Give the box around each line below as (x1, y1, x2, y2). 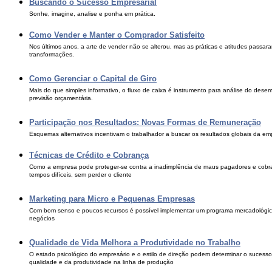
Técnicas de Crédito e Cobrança (29, 151, 149, 160)
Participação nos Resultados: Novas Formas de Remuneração (29, 118, 261, 127)
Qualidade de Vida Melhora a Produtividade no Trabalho (29, 238, 240, 247)
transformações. (29, 51, 74, 61)
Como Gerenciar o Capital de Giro (29, 74, 157, 83)
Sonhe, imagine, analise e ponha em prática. (29, 10, 155, 17)
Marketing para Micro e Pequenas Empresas (29, 194, 195, 203)
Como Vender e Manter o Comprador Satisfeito (29, 30, 205, 39)
